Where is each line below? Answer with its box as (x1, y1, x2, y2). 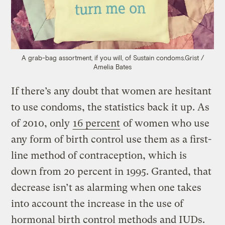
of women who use (121, 118, 210, 130)
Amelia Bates (93, 63, 132, 71)
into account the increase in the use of (11, 198, 184, 210)
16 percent (73, 118, 121, 130)
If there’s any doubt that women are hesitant (11, 85, 212, 97)
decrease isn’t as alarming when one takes (11, 182, 202, 194)
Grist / (184, 54, 204, 62)
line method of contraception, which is (11, 150, 187, 162)
